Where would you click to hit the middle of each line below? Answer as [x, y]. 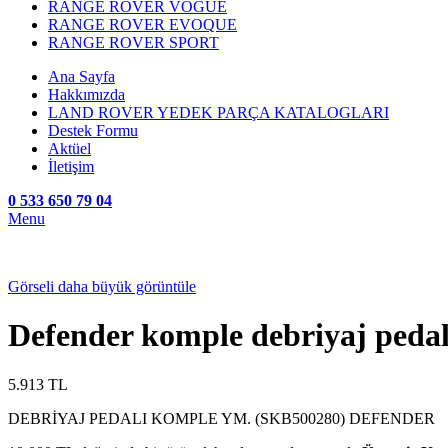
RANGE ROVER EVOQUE [142, 24]
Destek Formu [93, 130]
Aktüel [69, 148]
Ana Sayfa [81, 76]
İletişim [71, 166]
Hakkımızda [86, 94]
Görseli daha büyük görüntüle [102, 286]
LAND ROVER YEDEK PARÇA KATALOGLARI [218, 112]
